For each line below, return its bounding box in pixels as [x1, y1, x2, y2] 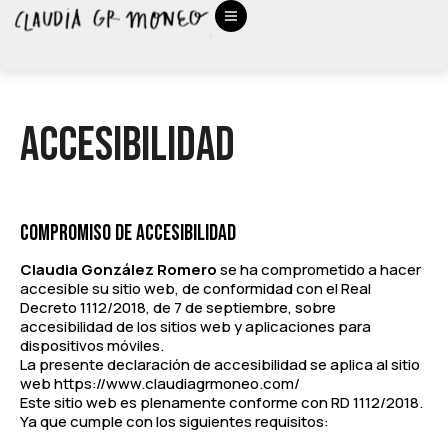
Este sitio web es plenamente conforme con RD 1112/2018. [20, 392, 423, 414]
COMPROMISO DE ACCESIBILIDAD [20, 220, 236, 247]
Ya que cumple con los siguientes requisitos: [20, 411, 329, 433]
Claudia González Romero [20, 259, 217, 281]
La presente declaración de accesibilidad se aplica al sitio [20, 354, 420, 376]
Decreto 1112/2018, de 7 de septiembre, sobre [20, 297, 336, 319]
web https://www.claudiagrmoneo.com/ [20, 373, 300, 395]
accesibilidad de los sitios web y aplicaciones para [20, 316, 371, 338]
